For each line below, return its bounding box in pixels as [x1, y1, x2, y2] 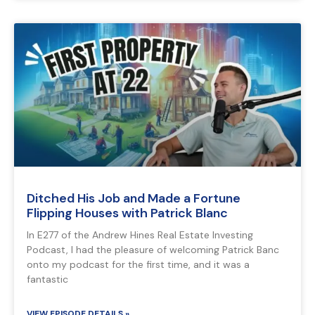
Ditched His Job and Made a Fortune [27, 190, 240, 207]
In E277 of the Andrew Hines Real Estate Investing [27, 229, 253, 242]
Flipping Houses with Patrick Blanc [27, 205, 228, 222]
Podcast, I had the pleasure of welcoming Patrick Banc [27, 243, 279, 257]
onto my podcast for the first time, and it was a [27, 258, 250, 271]
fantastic [27, 273, 68, 286]
